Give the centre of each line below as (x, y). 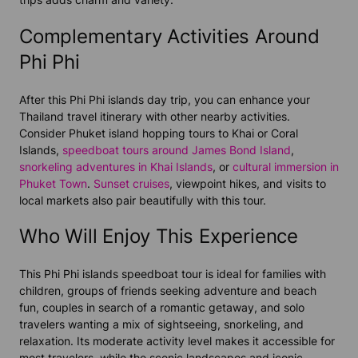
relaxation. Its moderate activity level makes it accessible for (177, 341)
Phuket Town (53, 183)
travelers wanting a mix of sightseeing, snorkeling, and (161, 324)
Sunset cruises (131, 183)
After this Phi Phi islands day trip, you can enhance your (165, 99)
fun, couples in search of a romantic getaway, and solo (162, 308)
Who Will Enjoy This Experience (159, 237)
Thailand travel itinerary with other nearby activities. (155, 116)
